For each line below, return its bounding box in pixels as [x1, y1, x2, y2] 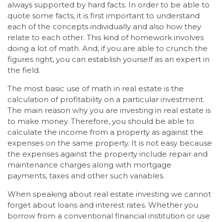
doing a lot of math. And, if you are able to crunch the [7, 44, 208, 54]
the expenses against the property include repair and [7, 149, 208, 159]
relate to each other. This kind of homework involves [7, 33, 204, 43]
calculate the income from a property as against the [7, 127, 203, 137]
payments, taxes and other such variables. [7, 171, 165, 181]
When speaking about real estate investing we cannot [7, 189, 211, 199]
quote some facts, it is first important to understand [7, 11, 200, 21]
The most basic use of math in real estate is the [7, 84, 184, 94]
